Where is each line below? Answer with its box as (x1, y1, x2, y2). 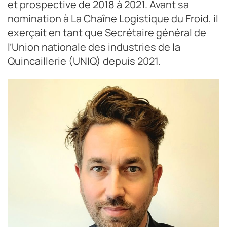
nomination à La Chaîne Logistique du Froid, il (8, 11, 218, 25)
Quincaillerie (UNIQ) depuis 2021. (8, 54, 161, 68)
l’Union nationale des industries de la (8, 40, 180, 54)
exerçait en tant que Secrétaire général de (8, 25, 206, 40)
